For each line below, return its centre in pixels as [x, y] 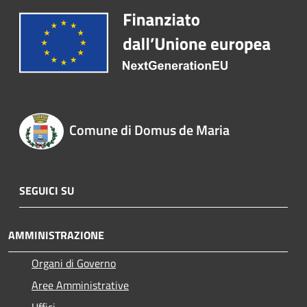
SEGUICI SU [47, 190]
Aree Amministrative [80, 285]
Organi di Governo [74, 263]
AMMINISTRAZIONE [56, 235]
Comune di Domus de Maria [149, 130]
